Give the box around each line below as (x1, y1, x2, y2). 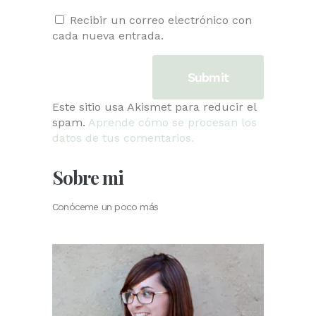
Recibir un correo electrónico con (70, 13, 252, 28)
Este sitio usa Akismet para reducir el (52, 100, 256, 114)
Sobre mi (52, 165, 123, 190)
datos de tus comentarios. (52, 131, 194, 145)
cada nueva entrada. (52, 29, 164, 43)
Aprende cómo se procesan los (88, 116, 257, 130)
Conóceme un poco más (52, 201, 158, 213)
